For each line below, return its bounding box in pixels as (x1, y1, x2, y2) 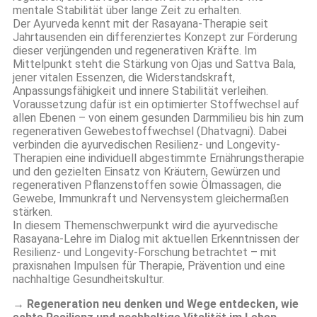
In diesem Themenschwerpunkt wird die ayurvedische (13, 218, 278, 232)
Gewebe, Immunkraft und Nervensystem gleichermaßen (13, 191, 289, 205)
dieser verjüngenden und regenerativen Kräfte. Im (13, 43, 257, 57)
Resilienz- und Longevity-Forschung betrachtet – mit (13, 245, 277, 259)
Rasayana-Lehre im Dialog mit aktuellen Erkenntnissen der (13, 231, 299, 246)
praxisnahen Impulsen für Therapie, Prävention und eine (13, 258, 285, 272)
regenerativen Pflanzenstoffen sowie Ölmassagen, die (13, 178, 282, 192)
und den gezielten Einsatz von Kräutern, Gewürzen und (13, 164, 280, 178)
